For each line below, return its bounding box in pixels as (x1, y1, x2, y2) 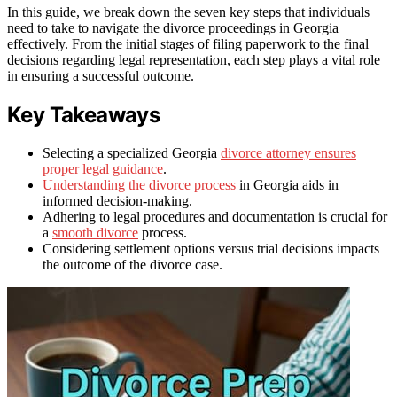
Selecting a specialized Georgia (43, 144, 221, 160)
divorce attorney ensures (221, 144, 356, 160)
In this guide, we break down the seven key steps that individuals (7, 4, 370, 19)
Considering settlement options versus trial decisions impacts (43, 240, 379, 256)
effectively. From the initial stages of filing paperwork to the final (7, 35, 369, 51)
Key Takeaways (7, 101, 160, 128)
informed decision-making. (43, 192, 192, 208)
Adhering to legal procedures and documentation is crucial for (43, 208, 387, 224)
